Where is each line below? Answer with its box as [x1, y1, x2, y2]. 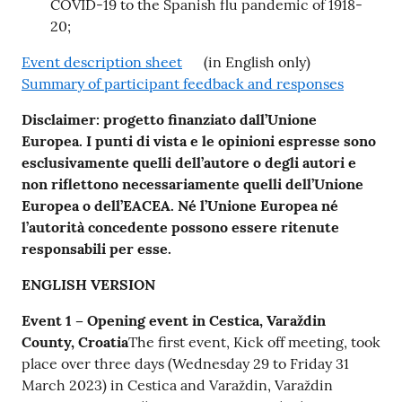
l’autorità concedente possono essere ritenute [22, 217, 339, 236]
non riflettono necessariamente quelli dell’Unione [22, 174, 363, 193]
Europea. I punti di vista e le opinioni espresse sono [22, 131, 376, 150]
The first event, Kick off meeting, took [128, 332, 380, 351]
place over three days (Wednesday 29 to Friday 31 [22, 354, 349, 372]
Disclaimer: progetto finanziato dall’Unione [22, 109, 317, 128]
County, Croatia [22, 332, 128, 351]
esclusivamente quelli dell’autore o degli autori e [22, 153, 356, 171]
